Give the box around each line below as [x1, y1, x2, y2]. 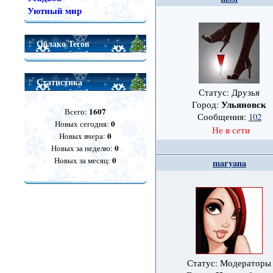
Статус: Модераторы [187, 257, 272, 269]
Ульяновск [221, 98, 267, 112]
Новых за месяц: [54, 155, 112, 166]
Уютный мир [27, 4, 82, 17]
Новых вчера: [58, 130, 107, 141]
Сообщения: [197, 111, 249, 123]
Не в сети [211, 124, 250, 136]
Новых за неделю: [51, 143, 115, 154]
